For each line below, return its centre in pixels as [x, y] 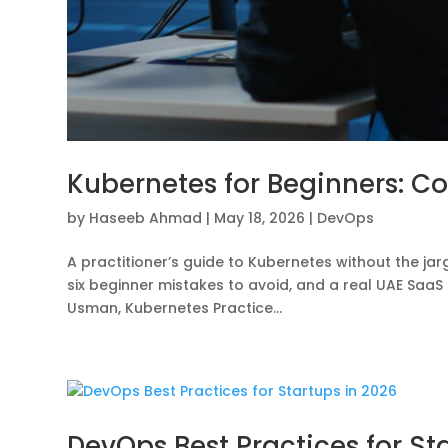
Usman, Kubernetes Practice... [175, 308]
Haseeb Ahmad [146, 218]
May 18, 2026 [260, 218]
